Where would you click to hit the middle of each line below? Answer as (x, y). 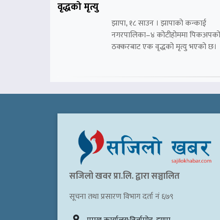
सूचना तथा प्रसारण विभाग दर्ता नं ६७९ (121, 197)
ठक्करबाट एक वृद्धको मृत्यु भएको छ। (164, 47)
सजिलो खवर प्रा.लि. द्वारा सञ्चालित (124, 177)
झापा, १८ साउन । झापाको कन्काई (159, 23)
